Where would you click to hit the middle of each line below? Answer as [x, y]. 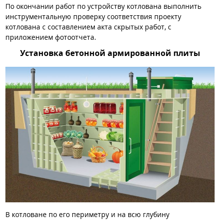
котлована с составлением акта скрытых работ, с [88, 27]
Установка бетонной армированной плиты [110, 53]
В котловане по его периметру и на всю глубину [87, 214]
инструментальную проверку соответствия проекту [93, 16]
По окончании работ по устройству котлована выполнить [103, 6]
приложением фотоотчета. [51, 37]
